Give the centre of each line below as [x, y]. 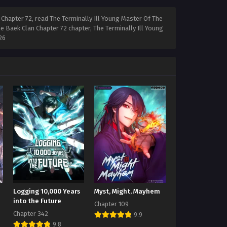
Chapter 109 [112, 204]
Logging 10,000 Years [47, 192]
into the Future [37, 201]
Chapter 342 [31, 214]
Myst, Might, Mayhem [127, 192]
